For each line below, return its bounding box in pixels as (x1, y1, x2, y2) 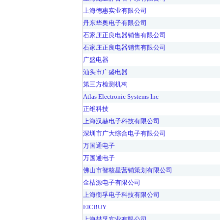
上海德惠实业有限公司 (83, 7, 147, 14)
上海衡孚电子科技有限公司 (83, 191, 160, 198)
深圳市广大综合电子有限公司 (83, 130, 166, 137)
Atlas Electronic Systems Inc (83, 93, 159, 100)
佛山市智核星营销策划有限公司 (83, 166, 172, 174)
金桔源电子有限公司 (83, 179, 140, 186)
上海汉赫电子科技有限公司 (83, 117, 160, 125)
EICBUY (83, 203, 107, 211)
